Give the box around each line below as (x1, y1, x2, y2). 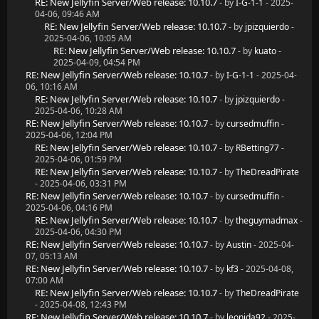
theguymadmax (236, 214, 298, 226)
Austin (226, 239, 251, 251)
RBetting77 (236, 142, 279, 154)
